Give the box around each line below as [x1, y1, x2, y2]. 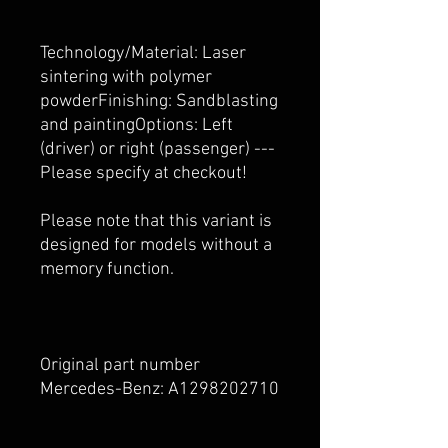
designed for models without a [40, 234, 272, 256]
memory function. [40, 258, 174, 280]
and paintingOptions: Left [40, 114, 233, 136]
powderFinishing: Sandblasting [40, 90, 278, 112]
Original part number [40, 354, 200, 376]
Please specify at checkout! [40, 162, 247, 184]
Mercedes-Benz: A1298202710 [40, 378, 279, 400]
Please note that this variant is [40, 210, 272, 232]
